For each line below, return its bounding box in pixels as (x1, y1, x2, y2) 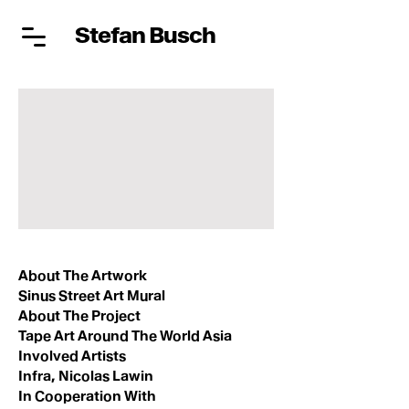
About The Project (18, 308, 141, 325)
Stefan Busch (75, 22, 216, 48)
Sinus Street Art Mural (18, 288, 165, 305)
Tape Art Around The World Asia (18, 328, 232, 345)
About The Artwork (18, 267, 147, 285)
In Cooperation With (18, 388, 156, 405)
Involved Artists (18, 348, 126, 365)
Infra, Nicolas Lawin (18, 368, 153, 385)
